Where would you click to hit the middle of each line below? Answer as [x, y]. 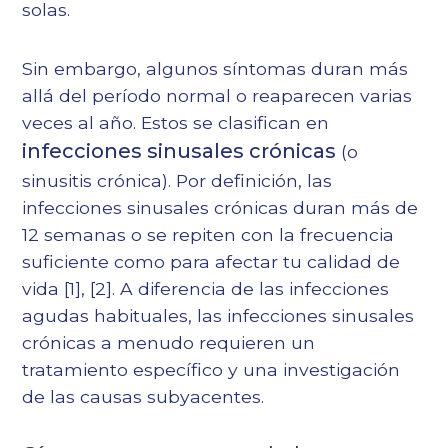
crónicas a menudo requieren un [169, 343]
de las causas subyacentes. [143, 397]
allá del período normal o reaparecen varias [217, 96]
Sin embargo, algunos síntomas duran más [215, 69]
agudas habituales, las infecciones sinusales [218, 316]
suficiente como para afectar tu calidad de [211, 262]
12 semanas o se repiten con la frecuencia [208, 235]
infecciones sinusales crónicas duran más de [220, 208]
